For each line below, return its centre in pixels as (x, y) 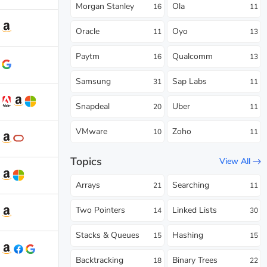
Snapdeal (93, 106)
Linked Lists (195, 210)
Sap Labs (190, 81)
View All (235, 162)
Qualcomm (193, 56)
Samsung (93, 81)
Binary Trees (195, 260)
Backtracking (100, 260)
